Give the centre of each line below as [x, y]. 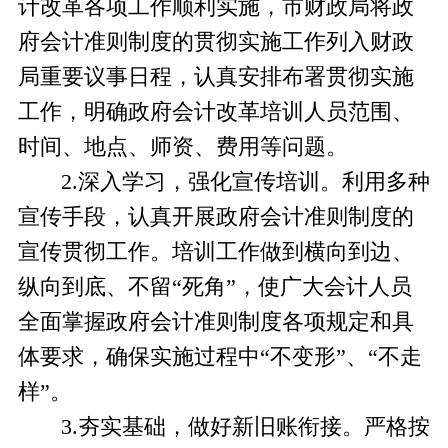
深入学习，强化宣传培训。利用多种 [253, 182]
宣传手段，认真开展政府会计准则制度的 [215, 217]
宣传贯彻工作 [83, 252]
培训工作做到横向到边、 [292, 252]
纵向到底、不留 [94, 287]
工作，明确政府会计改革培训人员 [182, 112]
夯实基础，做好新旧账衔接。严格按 [253, 427]
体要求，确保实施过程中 [138, 357]
